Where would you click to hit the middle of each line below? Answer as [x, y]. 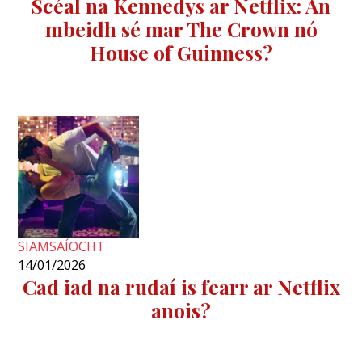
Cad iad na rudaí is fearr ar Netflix [181, 287]
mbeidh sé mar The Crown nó [181, 29]
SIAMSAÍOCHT [62, 247]
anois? [181, 310]
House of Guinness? [181, 53]
